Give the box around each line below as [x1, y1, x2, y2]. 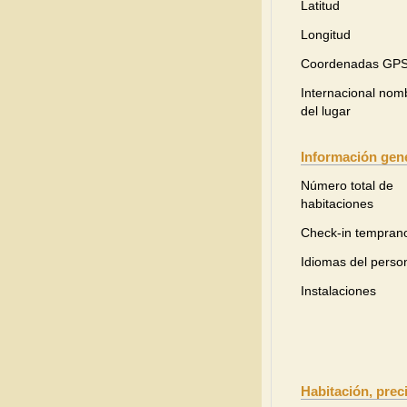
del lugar [301, 104, 351, 118]
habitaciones [301, 196, 373, 211]
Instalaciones [301, 283, 376, 298]
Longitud [301, 27, 351, 42]
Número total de [301, 178, 393, 193]
